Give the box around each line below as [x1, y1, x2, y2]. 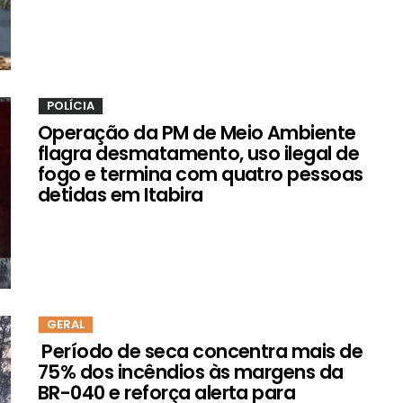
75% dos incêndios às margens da [38, 359, 344, 386]
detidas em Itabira [38, 181, 203, 208]
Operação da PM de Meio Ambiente [38, 119, 356, 146]
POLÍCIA [47, 96, 94, 114]
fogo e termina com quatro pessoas [38, 160, 363, 187]
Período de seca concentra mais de [38, 338, 363, 365]
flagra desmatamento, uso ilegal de [38, 139, 360, 166]
